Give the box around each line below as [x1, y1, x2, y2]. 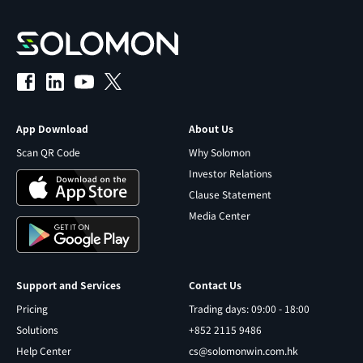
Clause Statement [189, 187, 271, 201]
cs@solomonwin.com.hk [189, 344, 298, 357]
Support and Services [16, 278, 121, 292]
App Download [16, 122, 88, 135]
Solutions [16, 322, 58, 336]
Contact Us [189, 278, 241, 292]
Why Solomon [189, 145, 250, 159]
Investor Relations [189, 166, 272, 180]
